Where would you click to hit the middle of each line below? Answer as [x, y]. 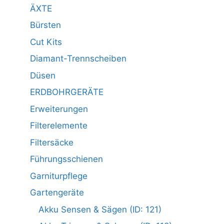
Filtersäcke [52, 142]
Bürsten [45, 25]
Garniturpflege [59, 176]
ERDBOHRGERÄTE [67, 92]
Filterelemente [59, 126]
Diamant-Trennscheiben [78, 59]
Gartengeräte [57, 193]
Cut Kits [46, 42]
